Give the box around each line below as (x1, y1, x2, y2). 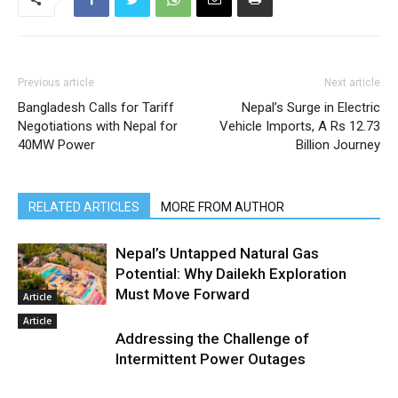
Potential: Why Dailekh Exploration (115, 265, 346, 283)
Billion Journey (296, 137, 380, 153)
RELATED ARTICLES (28, 200, 139, 214)
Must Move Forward (115, 285, 250, 303)
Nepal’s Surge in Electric (242, 99, 380, 115)
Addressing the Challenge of (115, 330, 309, 347)
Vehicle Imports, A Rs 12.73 (219, 118, 380, 134)
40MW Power (18, 137, 95, 153)
